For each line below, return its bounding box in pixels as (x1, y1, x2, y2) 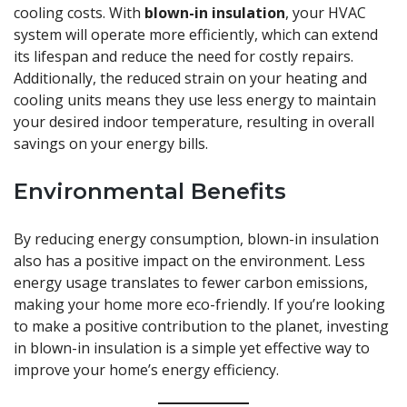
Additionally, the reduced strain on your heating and (14, 68, 367, 89)
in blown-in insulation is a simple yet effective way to (14, 338, 370, 359)
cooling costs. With (14, 3, 144, 24)
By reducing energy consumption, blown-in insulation (14, 229, 379, 250)
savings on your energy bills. (14, 134, 208, 154)
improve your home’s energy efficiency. (14, 360, 279, 381)
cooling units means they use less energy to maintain (14, 90, 376, 111)
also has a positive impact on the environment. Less (14, 251, 365, 272)
